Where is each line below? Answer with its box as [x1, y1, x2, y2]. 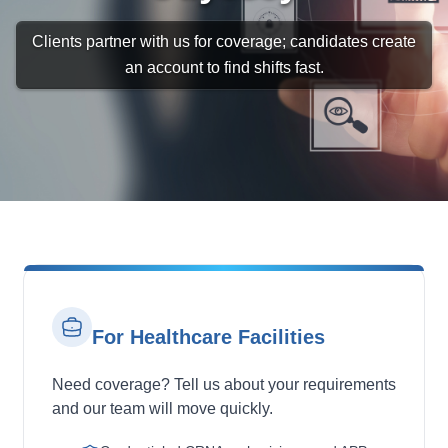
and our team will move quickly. [52, 400, 273, 417]
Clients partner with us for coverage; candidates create [32, 33, 416, 50]
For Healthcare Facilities [92, 326, 325, 348]
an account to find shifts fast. [124, 59, 324, 76]
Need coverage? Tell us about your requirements [52, 376, 396, 393]
